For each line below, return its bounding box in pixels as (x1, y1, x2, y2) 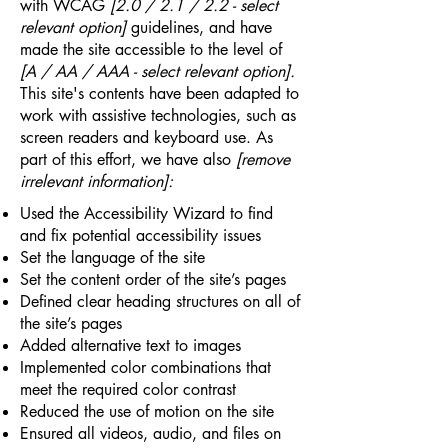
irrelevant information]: (20, 171, 173, 192)
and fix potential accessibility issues (20, 225, 261, 246)
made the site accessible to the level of (20, 39, 282, 60)
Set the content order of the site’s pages (20, 269, 286, 290)
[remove (236, 149, 290, 170)
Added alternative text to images (20, 335, 241, 356)
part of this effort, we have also (20, 149, 236, 170)
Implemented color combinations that (20, 357, 271, 378)
